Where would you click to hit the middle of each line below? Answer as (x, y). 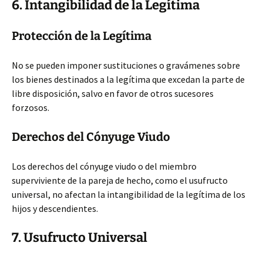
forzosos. (31, 107)
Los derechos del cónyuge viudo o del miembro (104, 166)
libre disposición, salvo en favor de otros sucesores (113, 93)
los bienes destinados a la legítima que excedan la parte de (128, 79)
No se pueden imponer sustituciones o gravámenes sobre (126, 65)
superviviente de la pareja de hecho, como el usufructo (120, 180)
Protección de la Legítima (82, 36)
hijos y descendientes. (55, 208)
